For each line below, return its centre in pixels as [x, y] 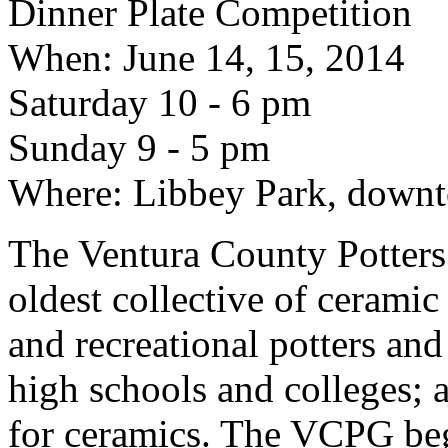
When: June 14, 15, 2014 [206, 57]
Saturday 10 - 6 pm [159, 102]
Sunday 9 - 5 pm [139, 147]
